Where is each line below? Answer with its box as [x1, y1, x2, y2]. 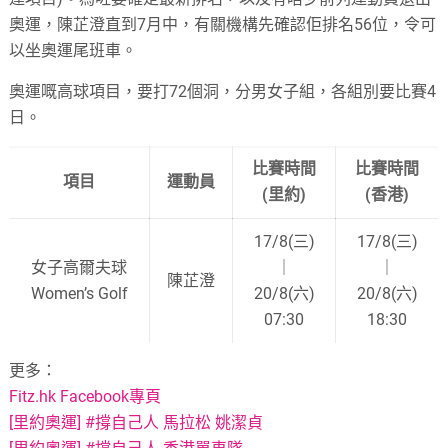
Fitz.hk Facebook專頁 [9, 386, 162, 406]
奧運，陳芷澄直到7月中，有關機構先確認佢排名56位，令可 [9, 14, 437, 34]
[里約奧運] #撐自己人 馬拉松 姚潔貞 [9, 412, 264, 432]
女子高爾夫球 [31, 257, 128, 277]
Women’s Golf [30, 283, 128, 303]
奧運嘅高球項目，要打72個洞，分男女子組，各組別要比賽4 [9, 81, 437, 101]
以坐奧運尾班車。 [9, 40, 138, 60]
